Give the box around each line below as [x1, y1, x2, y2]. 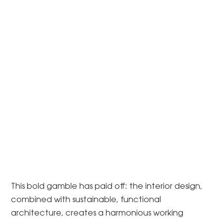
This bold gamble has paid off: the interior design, [11, 183, 203, 191]
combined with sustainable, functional [11, 196, 162, 205]
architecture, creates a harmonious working [11, 210, 184, 218]
